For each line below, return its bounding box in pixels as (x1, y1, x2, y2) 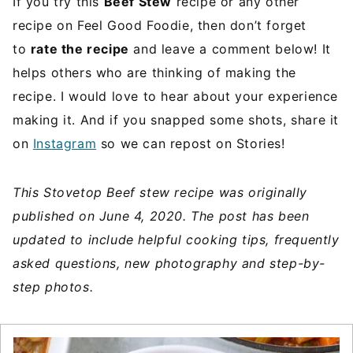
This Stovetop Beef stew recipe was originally (13, 184, 308, 201)
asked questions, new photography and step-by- (13, 255, 326, 272)
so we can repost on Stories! (96, 136, 285, 152)
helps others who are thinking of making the (13, 65, 296, 81)
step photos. (13, 279, 94, 295)
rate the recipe (30, 41, 129, 58)
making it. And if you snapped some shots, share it (13, 112, 340, 128)
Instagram (32, 136, 97, 152)
